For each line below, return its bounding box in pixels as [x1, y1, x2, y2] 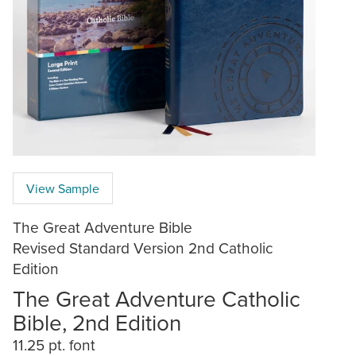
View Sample [26, 179, 99, 197]
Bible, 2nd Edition [13, 306, 181, 338]
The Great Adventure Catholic [13, 282, 300, 314]
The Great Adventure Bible [13, 215, 192, 238]
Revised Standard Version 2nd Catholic [13, 236, 273, 258]
